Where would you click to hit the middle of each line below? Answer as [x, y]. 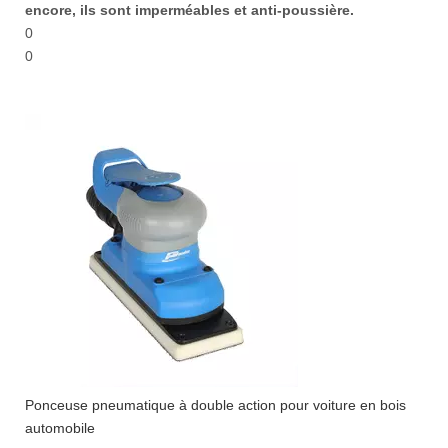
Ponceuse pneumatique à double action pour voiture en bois [215, 405]
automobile [60, 428]
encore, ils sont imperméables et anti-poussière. [189, 10]
